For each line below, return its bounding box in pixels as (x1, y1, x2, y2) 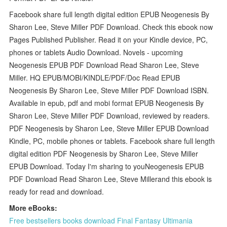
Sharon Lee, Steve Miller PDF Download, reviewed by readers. (9, 110, 210, 121)
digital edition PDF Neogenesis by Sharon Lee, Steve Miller (9, 148, 199, 159)
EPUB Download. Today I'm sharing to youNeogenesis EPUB (9, 161, 204, 171)
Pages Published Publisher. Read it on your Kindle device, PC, (9, 34, 208, 45)
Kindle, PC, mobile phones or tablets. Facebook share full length (9, 135, 215, 146)
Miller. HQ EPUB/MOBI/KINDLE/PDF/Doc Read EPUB (9, 72, 180, 83)
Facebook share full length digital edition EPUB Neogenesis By (9, 9, 210, 19)
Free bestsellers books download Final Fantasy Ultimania (9, 215, 193, 225)
